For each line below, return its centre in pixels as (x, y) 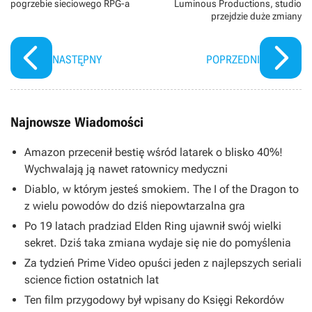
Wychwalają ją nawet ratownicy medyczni (126, 169)
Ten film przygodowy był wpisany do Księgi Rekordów (154, 299)
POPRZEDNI (233, 59)
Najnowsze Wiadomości (77, 122)
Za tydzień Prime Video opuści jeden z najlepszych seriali (163, 263)
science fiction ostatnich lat (92, 279)
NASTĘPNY (77, 59)
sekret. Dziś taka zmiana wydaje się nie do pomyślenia (158, 242)
